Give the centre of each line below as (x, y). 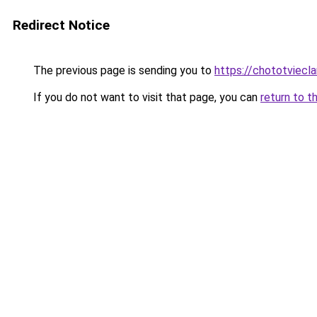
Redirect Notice (61, 25)
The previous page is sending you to (122, 70)
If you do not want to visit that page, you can (145, 97)
